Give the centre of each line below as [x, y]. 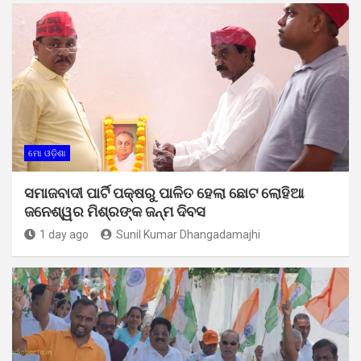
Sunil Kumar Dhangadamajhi [188, 234]
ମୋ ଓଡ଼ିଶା [47, 153]
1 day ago [64, 234]
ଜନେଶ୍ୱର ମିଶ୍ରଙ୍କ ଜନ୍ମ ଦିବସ [118, 211]
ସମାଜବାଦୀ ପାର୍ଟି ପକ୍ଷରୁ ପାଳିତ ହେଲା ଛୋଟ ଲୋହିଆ [164, 193]
